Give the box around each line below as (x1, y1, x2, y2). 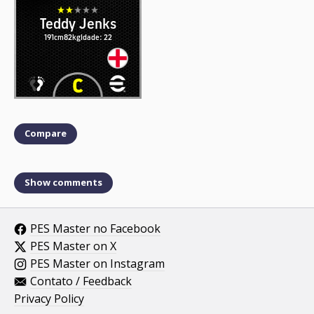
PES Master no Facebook (30, 220, 161, 236)
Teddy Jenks (39, 11, 116, 33)
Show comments (25, 176, 102, 189)
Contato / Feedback (30, 273, 132, 289)
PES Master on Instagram (30, 255, 165, 271)
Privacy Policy (14, 290, 84, 306)
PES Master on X (30, 238, 116, 254)
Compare (25, 127, 67, 140)
